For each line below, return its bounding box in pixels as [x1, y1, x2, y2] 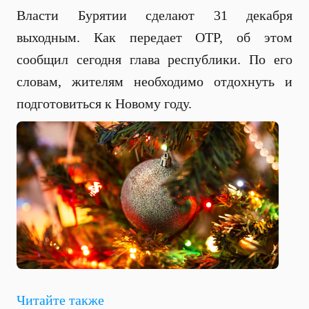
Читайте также [17, 292, 104, 308]
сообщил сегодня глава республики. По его [17, 52, 292, 67]
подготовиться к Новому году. [17, 96, 192, 111]
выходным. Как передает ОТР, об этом [17, 30, 292, 45]
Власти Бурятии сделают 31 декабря [17, 8, 292, 23]
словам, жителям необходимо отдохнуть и [17, 74, 292, 89]
